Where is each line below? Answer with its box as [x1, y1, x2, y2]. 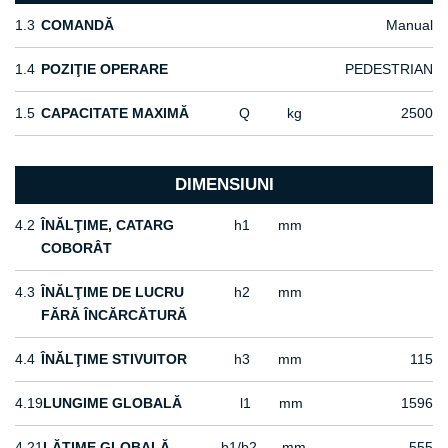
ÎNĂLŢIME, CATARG [41, 217, 175, 234]
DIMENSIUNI [174, 175, 274, 195]
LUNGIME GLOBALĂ [43, 395, 182, 412]
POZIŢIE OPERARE [41, 61, 169, 78]
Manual [386, 17, 434, 34]
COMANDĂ [41, 17, 115, 34]
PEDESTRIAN [345, 61, 434, 78]
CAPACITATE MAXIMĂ [41, 105, 190, 122]
